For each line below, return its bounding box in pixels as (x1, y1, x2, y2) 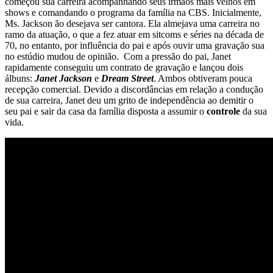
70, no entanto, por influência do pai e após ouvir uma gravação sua (5, 40, 264, 51)
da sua (240, 105, 267, 116)
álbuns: (5, 73, 35, 83)
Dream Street (101, 73, 154, 83)
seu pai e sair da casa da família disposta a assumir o (5, 105, 207, 116)
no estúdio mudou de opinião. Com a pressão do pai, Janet (5, 51, 231, 62)
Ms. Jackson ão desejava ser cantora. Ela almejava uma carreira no (5, 18, 260, 29)
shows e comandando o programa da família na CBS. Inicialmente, (5, 7, 261, 18)
